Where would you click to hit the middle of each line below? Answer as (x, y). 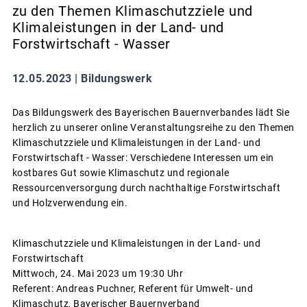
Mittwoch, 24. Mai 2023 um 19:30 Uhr (97, 273)
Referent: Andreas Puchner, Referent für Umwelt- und (132, 288)
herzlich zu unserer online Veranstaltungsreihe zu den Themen (153, 127)
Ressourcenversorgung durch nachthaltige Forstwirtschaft (146, 187)
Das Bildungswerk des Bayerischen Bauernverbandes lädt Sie (150, 112)
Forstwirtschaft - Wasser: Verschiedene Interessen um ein (143, 157)
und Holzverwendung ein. (70, 202)
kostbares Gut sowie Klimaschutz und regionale (120, 172)
